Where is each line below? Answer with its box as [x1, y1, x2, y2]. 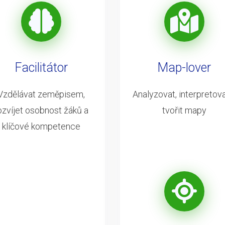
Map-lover [157, 60, 211, 75]
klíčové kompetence [2, 121, 80, 132]
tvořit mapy [162, 104, 206, 116]
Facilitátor [14, 60, 68, 75]
